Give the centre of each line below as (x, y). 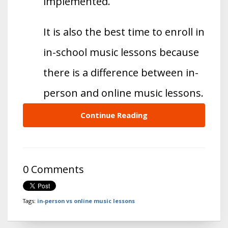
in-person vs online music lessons (86, 201)
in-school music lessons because (121, 52)
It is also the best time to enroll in (124, 32)
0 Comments (53, 169)
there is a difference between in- (121, 72)
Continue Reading (114, 115)
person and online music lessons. (123, 93)
